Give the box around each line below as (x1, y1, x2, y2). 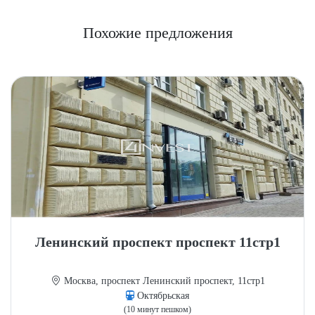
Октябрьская (134, 290, 189, 301)
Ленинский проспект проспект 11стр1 (34, 235, 281, 250)
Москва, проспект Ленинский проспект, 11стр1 (60, 276, 265, 286)
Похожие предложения (82, 24, 233, 41)
